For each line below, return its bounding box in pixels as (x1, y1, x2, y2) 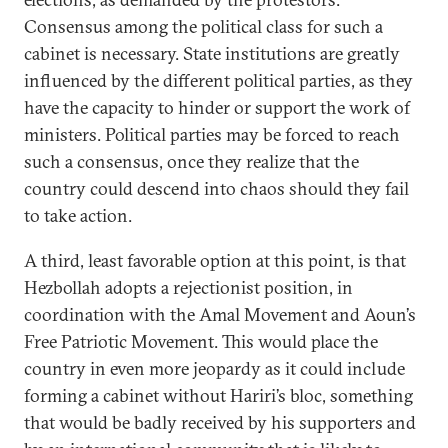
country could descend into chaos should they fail (24, 177, 409, 200)
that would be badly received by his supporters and (24, 411, 416, 434)
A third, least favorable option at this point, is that (24, 249, 406, 272)
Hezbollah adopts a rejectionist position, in (24, 276, 353, 299)
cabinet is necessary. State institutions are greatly (24, 42, 400, 65)
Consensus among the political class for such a (24, 15, 383, 38)
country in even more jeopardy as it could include (24, 357, 405, 380)
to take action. (24, 204, 132, 227)
